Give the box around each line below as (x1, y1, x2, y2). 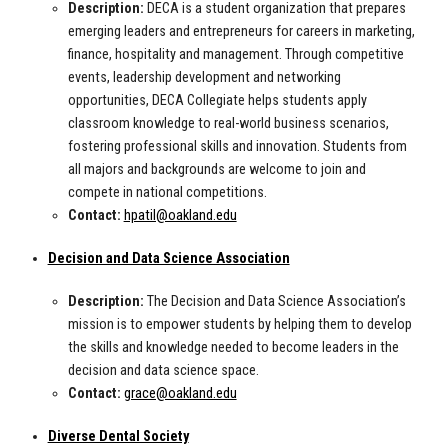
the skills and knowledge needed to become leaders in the (67, 339, 399, 357)
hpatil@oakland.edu (123, 207, 237, 225)
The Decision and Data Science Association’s (143, 293, 406, 311)
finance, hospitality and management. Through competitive (67, 46, 404, 64)
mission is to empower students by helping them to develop (67, 316, 412, 334)
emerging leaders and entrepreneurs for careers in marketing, (67, 23, 415, 41)
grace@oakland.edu (123, 385, 237, 403)
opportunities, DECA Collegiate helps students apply (67, 92, 367, 110)
